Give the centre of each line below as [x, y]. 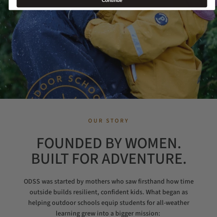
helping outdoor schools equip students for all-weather [108, 203]
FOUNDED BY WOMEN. [108, 143]
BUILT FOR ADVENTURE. [108, 159]
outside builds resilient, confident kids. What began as [108, 192]
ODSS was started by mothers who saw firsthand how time [108, 182]
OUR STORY [108, 121]
